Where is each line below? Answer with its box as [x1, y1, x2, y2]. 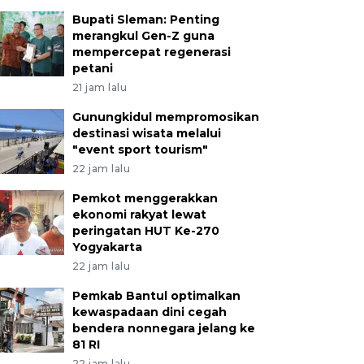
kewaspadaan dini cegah [71, 304, 227, 319]
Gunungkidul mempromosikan [71, 109, 259, 124]
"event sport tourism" [71, 141, 208, 157]
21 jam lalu [71, 80, 128, 93]
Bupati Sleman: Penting [71, 11, 219, 27]
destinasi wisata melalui [71, 125, 221, 141]
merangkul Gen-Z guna [71, 28, 214, 43]
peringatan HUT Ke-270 [71, 223, 219, 238]
